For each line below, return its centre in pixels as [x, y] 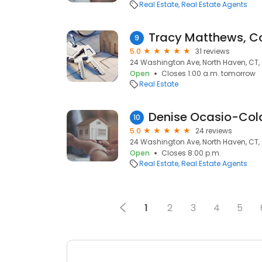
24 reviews [214, 131]
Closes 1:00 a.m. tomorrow [208, 73]
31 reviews [213, 51]
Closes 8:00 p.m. [191, 153]
